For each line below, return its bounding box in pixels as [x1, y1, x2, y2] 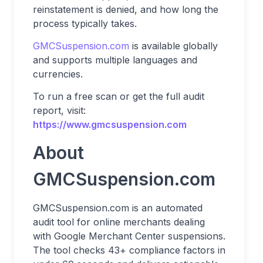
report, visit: [33, 104, 86, 117]
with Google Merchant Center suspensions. [33, 230, 225, 242]
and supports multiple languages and [33, 54, 197, 66]
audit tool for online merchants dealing [33, 216, 205, 228]
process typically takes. [33, 18, 137, 30]
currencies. [33, 68, 83, 80]
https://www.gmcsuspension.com [33, 119, 187, 131]
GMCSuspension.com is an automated [33, 202, 203, 214]
